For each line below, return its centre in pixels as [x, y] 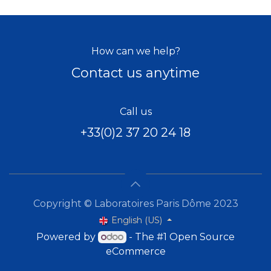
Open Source [202, 237]
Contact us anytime [135, 72]
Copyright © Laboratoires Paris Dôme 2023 [135, 203]
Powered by [67, 237]
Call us [135, 111]
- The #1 [148, 237]
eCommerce [135, 251]
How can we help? [135, 51]
